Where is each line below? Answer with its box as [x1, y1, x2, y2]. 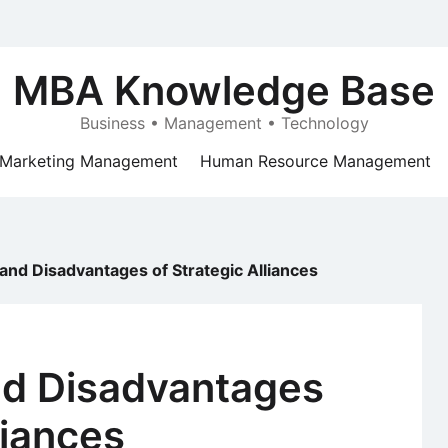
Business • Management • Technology [79, 113, 369, 133]
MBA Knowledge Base [13, 66, 435, 115]
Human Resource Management [200, 151, 431, 171]
